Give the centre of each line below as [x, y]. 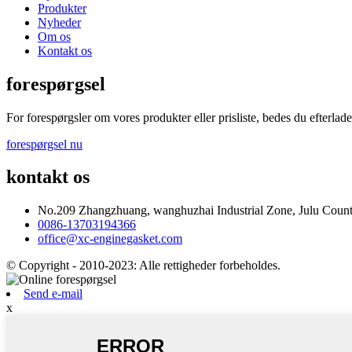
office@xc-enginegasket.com [110, 239]
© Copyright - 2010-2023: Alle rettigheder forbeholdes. [143, 266]
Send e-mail [53, 294]
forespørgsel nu [44, 144]
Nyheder [59, 22]
